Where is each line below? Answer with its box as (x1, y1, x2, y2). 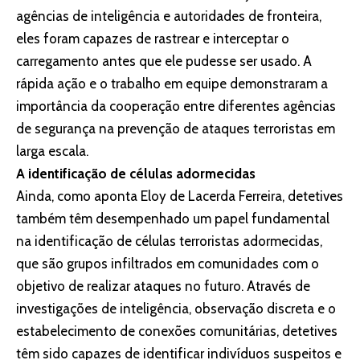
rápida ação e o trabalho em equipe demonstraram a (16, 76, 328, 92)
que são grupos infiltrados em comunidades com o (16, 256, 319, 272)
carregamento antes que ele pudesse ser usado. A (16, 53, 312, 70)
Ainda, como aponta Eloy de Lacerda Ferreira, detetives (16, 188, 343, 205)
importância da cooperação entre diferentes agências (16, 98, 336, 115)
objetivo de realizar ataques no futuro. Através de (16, 278, 310, 295)
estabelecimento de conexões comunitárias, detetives (16, 323, 337, 340)
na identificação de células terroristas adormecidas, (16, 233, 322, 250)
